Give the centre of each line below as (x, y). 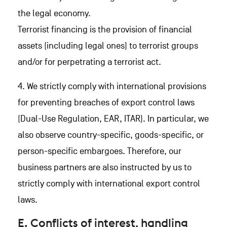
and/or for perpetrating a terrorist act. (89, 62)
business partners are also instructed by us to (105, 167)
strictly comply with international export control (109, 184)
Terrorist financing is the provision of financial (105, 30)
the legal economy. (54, 13)
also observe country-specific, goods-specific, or (111, 135)
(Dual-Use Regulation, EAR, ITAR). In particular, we (113, 119)
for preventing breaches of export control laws (106, 103)
